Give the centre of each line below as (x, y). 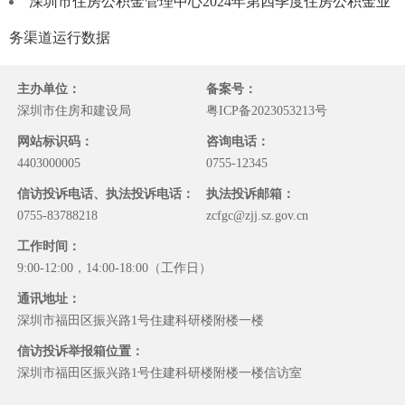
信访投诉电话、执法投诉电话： (106, 194)
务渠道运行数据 (60, 38)
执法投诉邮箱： (251, 194)
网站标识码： (56, 142)
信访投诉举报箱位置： (81, 352)
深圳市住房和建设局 (75, 111)
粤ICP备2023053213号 (267, 111)
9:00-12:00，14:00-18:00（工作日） (115, 268)
